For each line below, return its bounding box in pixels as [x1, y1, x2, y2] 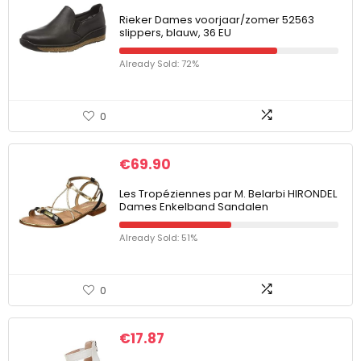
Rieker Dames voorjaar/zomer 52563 [119, 12, 314, 27]
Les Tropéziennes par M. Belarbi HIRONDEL [119, 186, 337, 201]
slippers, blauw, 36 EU [119, 25, 231, 40]
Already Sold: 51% [119, 231, 197, 244]
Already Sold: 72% [119, 57, 199, 70]
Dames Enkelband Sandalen [119, 199, 268, 214]
